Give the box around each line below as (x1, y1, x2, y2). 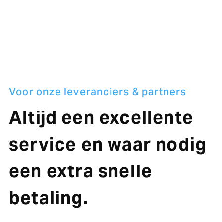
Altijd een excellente (8, 106, 193, 129)
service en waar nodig (8, 133, 207, 156)
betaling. (8, 186, 88, 209)
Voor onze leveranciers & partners (8, 85, 187, 98)
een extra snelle (8, 160, 153, 182)
